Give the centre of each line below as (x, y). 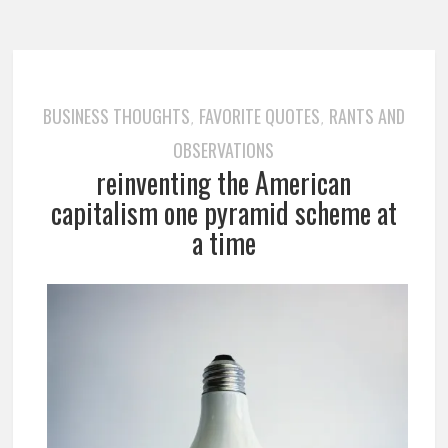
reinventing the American (224, 183)
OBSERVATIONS (224, 150)
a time (223, 243)
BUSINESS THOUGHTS (116, 116)
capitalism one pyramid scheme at (223, 213)
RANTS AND (366, 116)
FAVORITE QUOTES (259, 116)
